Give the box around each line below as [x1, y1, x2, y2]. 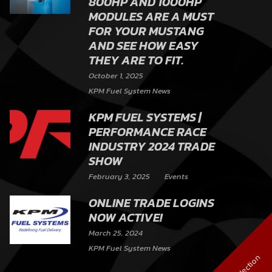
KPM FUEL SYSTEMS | [89, 108, 201, 127]
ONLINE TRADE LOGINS [89, 194, 214, 212]
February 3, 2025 [89, 171, 150, 183]
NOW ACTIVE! [89, 208, 163, 227]
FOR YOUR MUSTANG [89, 22, 204, 41]
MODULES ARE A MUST [89, 7, 214, 26]
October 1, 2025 [89, 70, 143, 82]
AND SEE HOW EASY [89, 36, 199, 55]
